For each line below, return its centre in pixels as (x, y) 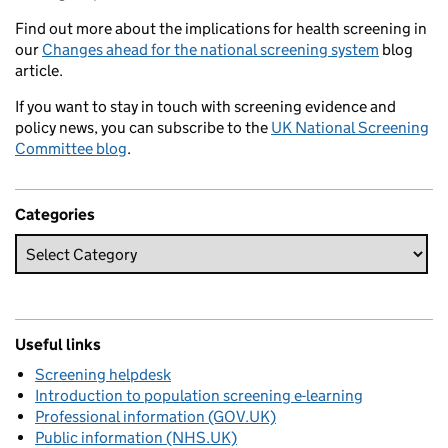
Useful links (58, 345)
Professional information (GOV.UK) (155, 417)
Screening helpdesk (103, 375)
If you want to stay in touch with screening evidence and (205, 107)
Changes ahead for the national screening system (210, 50)
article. (39, 71)
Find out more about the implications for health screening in (221, 29)
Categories (55, 215)
